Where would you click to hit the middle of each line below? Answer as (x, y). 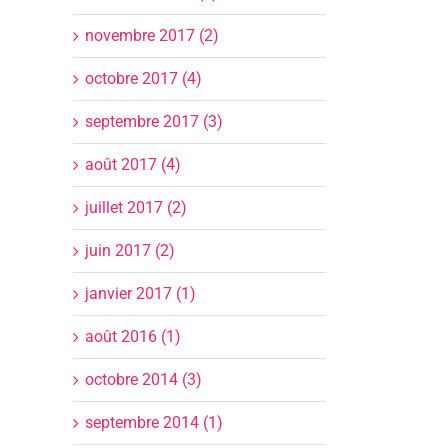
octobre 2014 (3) (143, 379)
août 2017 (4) (133, 164)
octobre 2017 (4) (143, 78)
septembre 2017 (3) (154, 121)
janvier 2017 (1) (140, 293)
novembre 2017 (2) (152, 35)
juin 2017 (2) (130, 250)
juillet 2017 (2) (136, 207)
